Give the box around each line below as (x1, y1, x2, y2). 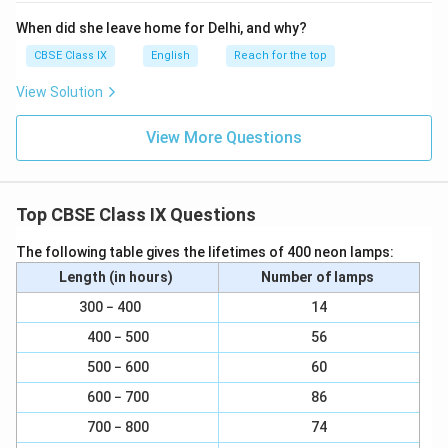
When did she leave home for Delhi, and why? (16, 20, 307, 36)
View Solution (16, 84, 103, 100)
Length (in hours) (59, 269, 176, 285)
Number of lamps (261, 269, 377, 285)
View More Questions (146, 128, 302, 147)
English (151, 49, 190, 62)
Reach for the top (234, 49, 327, 62)
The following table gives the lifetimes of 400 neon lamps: (16, 244, 397, 260)
